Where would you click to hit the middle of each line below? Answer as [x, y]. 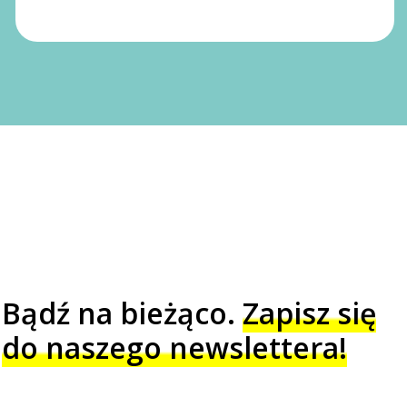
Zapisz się [309, 313]
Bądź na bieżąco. [122, 313]
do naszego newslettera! [174, 348]
